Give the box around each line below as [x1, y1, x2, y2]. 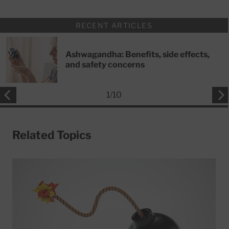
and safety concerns [65, 59, 145, 70]
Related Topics [12, 128, 91, 142]
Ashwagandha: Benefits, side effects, [65, 49, 210, 59]
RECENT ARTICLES [76, 20, 152, 30]
